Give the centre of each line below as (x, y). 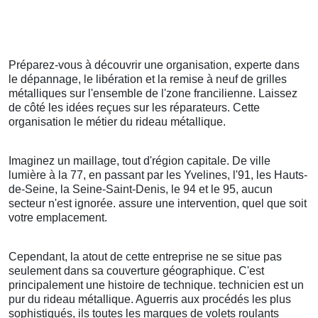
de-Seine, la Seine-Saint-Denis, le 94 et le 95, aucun (141, 190)
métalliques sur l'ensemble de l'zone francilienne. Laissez (153, 94)
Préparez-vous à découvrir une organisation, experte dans (154, 65)
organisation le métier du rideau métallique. (117, 122)
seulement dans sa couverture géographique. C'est (136, 271)
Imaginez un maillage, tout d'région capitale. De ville (139, 161)
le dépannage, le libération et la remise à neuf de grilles (148, 79)
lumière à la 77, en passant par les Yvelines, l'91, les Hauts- (158, 175)
